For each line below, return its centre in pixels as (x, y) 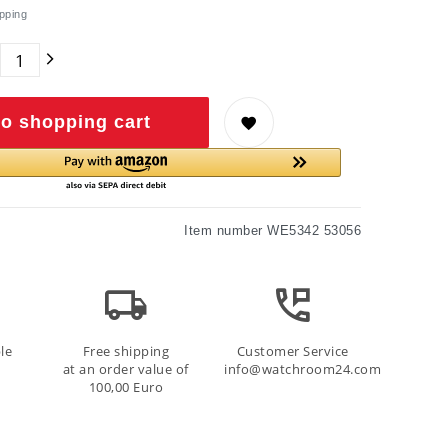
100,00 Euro (126, 388)
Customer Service (292, 352)
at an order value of (125, 370)
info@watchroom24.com (303, 370)
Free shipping (126, 352)
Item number (225, 231)
